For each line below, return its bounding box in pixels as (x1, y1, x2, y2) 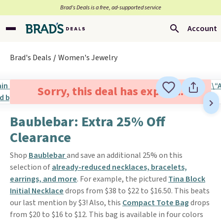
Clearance (10, 128, 71, 147)
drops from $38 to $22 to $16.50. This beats (64, 185, 210, 196)
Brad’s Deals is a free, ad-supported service (60, 3, 161, 12)
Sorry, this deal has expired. (37, 83, 184, 100)
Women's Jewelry (58, 52, 117, 63)
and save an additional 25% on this (67, 150, 183, 161)
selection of (10, 162, 52, 173)
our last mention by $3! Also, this (10, 197, 122, 208)
